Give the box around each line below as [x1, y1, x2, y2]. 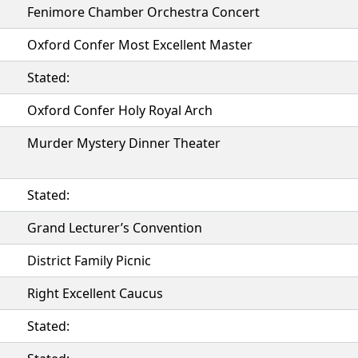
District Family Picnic [27, 252, 151, 269]
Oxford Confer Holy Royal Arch [27, 101, 213, 119]
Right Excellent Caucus [27, 284, 163, 302]
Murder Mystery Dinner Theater [27, 134, 221, 152]
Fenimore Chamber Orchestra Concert [27, 3, 260, 21]
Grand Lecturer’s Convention [27, 219, 202, 237]
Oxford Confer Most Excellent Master [27, 36, 253, 54]
